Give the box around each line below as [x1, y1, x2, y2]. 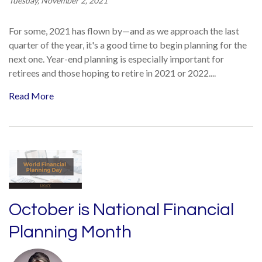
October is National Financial [9, 201, 234, 219]
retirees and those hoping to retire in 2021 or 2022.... [9, 67, 216, 78]
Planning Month [9, 223, 132, 241]
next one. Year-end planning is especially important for [9, 53, 224, 64]
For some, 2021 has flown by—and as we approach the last [9, 25, 239, 36]
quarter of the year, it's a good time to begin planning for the [9, 39, 247, 50]
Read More [9, 90, 54, 101]
